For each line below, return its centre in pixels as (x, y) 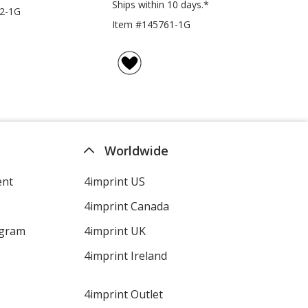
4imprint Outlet (123, 294)
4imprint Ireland (125, 255)
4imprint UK (114, 231)
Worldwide (136, 150)
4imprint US (114, 181)
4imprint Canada (126, 206)
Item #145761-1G (151, 25)
